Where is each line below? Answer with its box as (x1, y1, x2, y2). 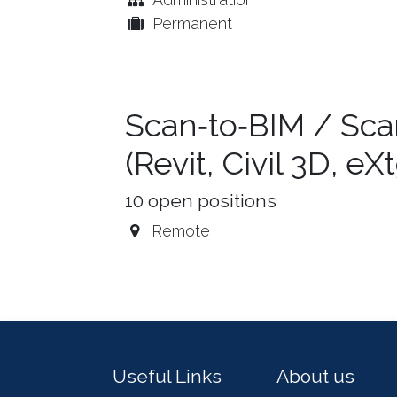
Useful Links (113, 365, 222, 388)
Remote (152, 222, 211, 240)
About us (276, 365, 354, 388)
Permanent (152, 14, 233, 33)
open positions (144, 190, 276, 212)
